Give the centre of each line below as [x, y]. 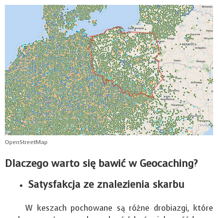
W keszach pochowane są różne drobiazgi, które [109, 208]
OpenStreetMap [26, 142]
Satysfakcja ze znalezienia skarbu [106, 185]
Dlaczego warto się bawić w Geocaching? [101, 164]
